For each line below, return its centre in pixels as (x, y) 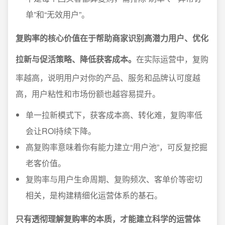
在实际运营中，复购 (172, 59)
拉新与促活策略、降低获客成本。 (76, 59)
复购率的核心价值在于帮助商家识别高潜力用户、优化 (112, 38)
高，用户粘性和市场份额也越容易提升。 (88, 94)
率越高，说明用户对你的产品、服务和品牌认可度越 (108, 78)
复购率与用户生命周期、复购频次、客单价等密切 (114, 179)
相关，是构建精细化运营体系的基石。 (94, 195)
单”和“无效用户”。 (58, 14)
